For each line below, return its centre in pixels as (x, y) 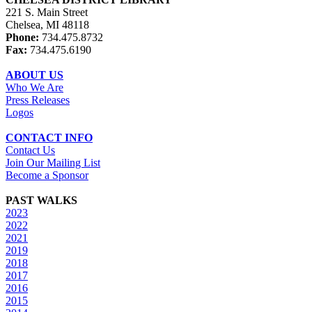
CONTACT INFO (49, 137)
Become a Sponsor (47, 175)
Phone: (22, 37)
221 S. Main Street (47, 12)
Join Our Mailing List (53, 162)
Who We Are (34, 87)
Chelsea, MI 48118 (47, 24)
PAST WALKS (41, 200)
